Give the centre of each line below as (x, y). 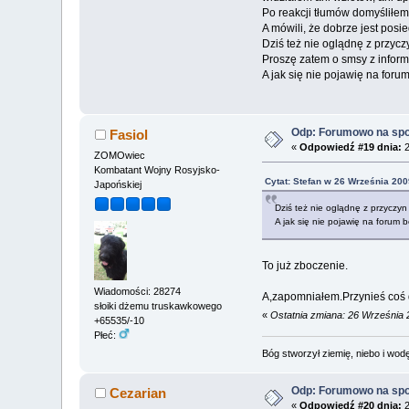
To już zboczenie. (304, 266)
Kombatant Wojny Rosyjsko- (157, 170)
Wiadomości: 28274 (138, 291)
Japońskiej (118, 185)
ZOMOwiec (120, 156)
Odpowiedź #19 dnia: (351, 147)
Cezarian (137, 393)
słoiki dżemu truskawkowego (158, 305)
